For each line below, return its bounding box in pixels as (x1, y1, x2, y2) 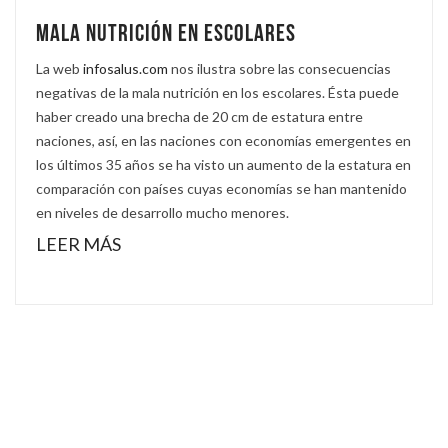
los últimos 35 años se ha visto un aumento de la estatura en (36, 155, 411, 173)
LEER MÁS (36, 232, 124, 255)
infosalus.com (83, 59, 168, 77)
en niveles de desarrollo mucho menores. (36, 203, 289, 221)
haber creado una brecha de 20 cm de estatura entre (36, 107, 363, 125)
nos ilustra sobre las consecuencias (168, 59, 391, 77)
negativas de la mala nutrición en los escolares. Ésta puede (36, 83, 399, 101)
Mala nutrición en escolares (36, 18, 296, 48)
